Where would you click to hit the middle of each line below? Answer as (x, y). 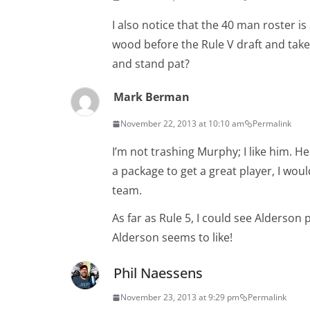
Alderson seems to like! (172, 238)
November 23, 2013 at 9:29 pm (180, 298)
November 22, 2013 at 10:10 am (182, 124)
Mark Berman (152, 97)
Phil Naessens (158, 273)
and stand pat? (151, 64)
